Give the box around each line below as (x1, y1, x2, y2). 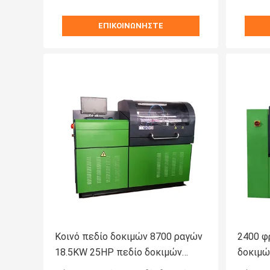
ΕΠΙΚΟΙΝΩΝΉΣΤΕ (98, 21, 163, 31)
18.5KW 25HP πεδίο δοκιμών (55, 246, 182, 259)
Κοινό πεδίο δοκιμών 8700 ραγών (55, 231, 202, 243)
